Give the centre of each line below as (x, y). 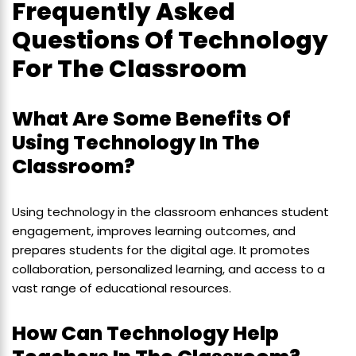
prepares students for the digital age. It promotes (161, 250)
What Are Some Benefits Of (151, 118)
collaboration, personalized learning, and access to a (168, 269)
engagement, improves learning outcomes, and (154, 230)
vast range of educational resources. (122, 288)
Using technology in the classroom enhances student (170, 211)
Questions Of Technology (170, 40)
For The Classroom (130, 69)
